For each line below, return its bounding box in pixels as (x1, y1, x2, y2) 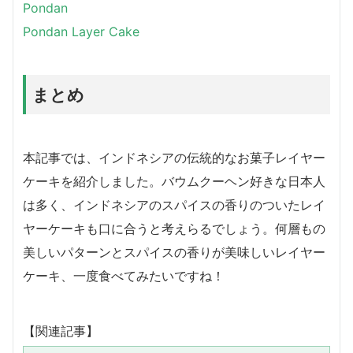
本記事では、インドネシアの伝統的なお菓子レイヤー (23, 149, 325, 165)
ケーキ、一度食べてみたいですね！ (23, 267, 225, 284)
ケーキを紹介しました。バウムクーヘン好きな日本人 (23, 173, 325, 189)
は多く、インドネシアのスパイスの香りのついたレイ (23, 196, 325, 213)
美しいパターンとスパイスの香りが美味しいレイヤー (23, 243, 325, 260)
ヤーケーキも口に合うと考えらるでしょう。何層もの (23, 220, 325, 236)
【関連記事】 (23, 322, 98, 339)
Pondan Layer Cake (23, 23, 139, 39)
